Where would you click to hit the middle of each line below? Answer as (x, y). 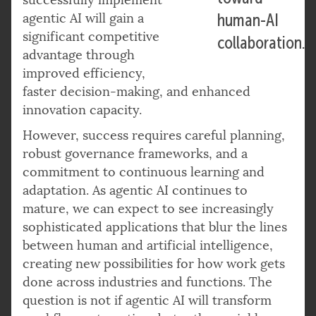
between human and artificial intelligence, (148, 245)
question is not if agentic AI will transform (147, 300)
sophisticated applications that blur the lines (155, 227)
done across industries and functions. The (147, 282)
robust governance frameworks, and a (135, 153)
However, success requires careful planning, (154, 135)
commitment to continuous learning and (144, 172)
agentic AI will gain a (83, 18)
